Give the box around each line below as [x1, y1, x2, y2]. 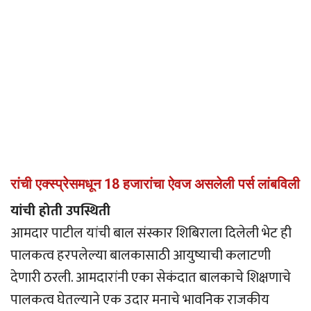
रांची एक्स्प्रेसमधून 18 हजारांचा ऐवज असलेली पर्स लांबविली [10, 176, 300, 193]
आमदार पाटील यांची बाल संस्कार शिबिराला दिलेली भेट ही [10, 221, 292, 246]
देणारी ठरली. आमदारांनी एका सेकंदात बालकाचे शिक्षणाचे [10, 266, 291, 290]
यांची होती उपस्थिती [10, 199, 110, 224]
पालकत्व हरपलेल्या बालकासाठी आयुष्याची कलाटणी [10, 244, 271, 268]
